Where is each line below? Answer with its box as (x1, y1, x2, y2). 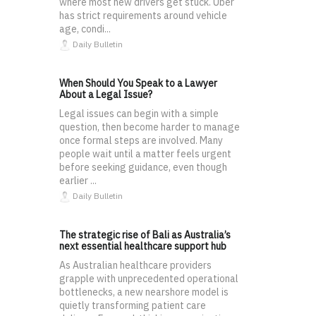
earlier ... (59, 174, 97, 188)
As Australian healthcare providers (59, 259, 212, 272)
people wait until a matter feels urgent (59, 147, 231, 161)
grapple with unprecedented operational (59, 272, 238, 286)
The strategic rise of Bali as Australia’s (59, 229, 231, 242)
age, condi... (59, 23, 111, 36)
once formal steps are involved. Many (59, 134, 223, 147)
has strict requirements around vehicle (59, 9, 227, 23)
